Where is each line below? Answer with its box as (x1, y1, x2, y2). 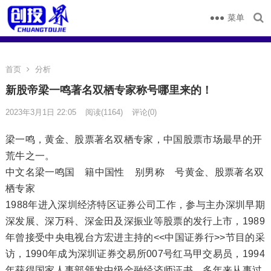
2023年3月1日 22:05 (5, 108, 76, 117)
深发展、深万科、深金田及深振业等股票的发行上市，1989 (5, 216, 265, 226)
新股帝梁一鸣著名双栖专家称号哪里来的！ (5, 84, 212, 96)
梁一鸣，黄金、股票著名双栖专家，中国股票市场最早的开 (5, 134, 263, 145)
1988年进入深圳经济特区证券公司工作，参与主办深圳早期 (5, 200, 265, 210)
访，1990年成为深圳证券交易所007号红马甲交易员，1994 (5, 249, 265, 259)
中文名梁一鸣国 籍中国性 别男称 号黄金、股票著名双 (5, 167, 264, 177)
